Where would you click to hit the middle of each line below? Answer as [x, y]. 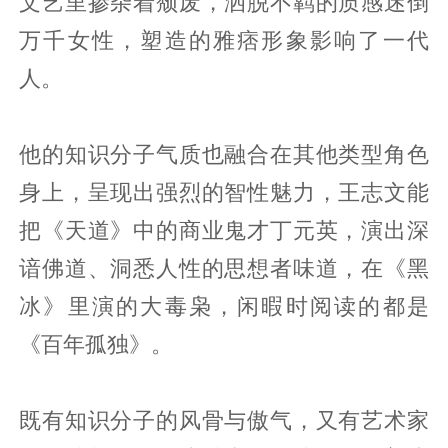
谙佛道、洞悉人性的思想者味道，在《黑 [224, 268]
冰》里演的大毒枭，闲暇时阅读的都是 [224, 306]
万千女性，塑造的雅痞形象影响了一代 [224, 40]
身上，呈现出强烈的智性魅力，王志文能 [224, 192]
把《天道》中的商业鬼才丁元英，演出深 [224, 230]
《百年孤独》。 [96, 344]
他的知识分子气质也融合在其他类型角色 [224, 154]
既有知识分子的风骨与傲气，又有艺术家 [224, 420]
